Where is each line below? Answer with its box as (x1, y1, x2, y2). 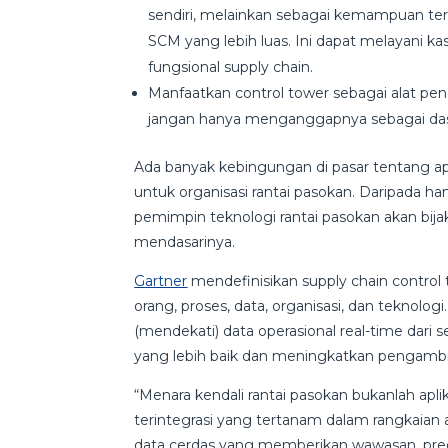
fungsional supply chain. (148, 58, 314, 77)
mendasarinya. (134, 233, 236, 252)
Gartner (134, 272, 188, 291)
